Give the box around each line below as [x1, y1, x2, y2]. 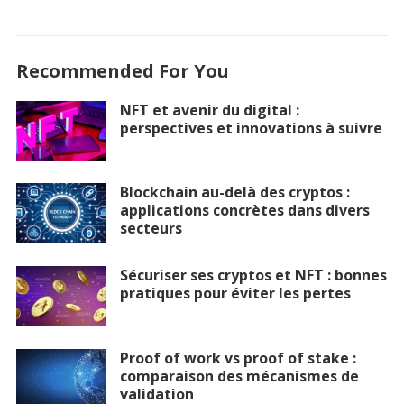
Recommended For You [15, 58, 229, 83]
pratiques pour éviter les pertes [119, 282, 351, 303]
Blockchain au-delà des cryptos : [119, 182, 350, 203]
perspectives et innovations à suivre [119, 117, 382, 138]
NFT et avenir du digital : [119, 99, 299, 120]
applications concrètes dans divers [119, 200, 370, 221]
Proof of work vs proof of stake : [119, 347, 356, 368]
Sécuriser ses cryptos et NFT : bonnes [119, 264, 387, 285]
